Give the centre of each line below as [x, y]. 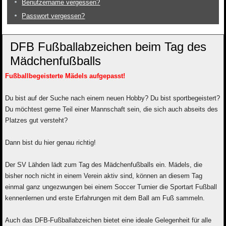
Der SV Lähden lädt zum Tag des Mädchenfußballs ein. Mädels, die [104, 165]
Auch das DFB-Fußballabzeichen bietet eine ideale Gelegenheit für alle [108, 220]
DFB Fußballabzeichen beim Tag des [108, 47]
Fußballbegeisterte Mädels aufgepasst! [65, 76]
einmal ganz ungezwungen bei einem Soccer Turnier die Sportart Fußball [111, 187]
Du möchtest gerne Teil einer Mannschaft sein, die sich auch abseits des [112, 109]
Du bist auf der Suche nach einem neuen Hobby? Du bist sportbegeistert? [113, 98]
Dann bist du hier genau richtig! [51, 143]
